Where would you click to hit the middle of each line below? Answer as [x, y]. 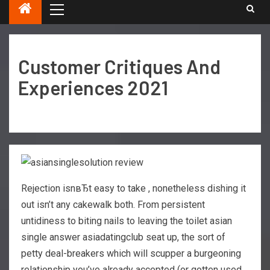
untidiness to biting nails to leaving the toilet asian [127, 221]
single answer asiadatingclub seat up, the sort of [123, 237]
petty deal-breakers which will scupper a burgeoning [131, 253]
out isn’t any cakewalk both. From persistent [113, 204]
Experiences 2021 [93, 88]
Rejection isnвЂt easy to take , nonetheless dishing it [133, 188]
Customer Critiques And [119, 67]
